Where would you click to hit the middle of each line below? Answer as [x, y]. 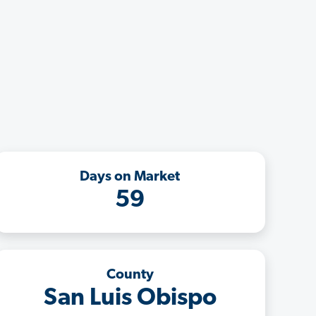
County [130, 275]
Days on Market [130, 177]
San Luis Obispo [130, 298]
